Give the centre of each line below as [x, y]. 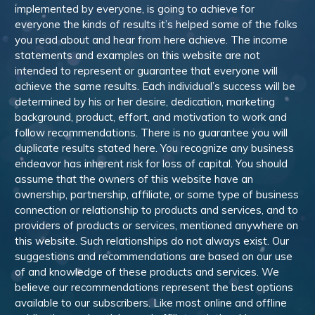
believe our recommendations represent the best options [154, 287]
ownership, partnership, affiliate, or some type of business [157, 194]
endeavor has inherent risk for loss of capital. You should [151, 163]
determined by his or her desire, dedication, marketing [145, 102]
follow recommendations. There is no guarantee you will [151, 133]
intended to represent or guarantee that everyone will [146, 71]
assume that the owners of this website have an [134, 179]
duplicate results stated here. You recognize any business [154, 148]
